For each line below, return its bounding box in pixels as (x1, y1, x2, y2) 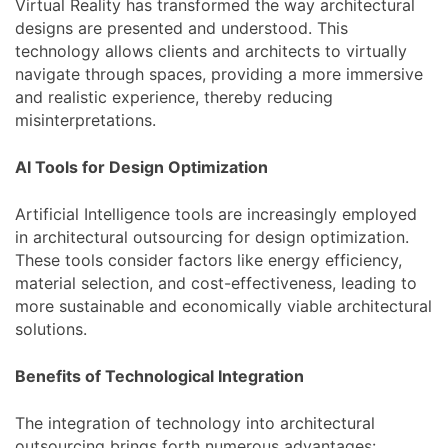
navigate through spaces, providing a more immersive (15, 63, 423, 84)
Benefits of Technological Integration (15, 365, 304, 386)
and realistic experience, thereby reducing (15, 86, 333, 107)
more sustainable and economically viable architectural (15, 295, 432, 316)
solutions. (15, 318, 87, 339)
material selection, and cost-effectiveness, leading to (15, 272, 417, 293)
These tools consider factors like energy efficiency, (15, 249, 402, 270)
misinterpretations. (15, 109, 156, 130)
